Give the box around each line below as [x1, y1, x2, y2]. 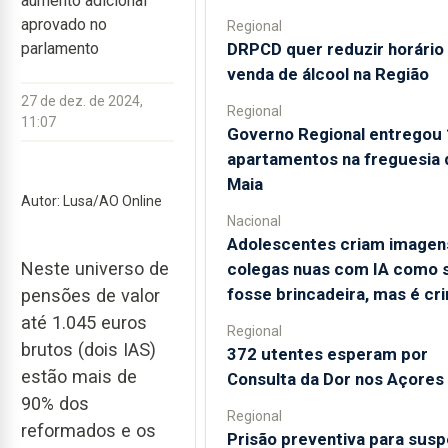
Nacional [226, 212, 281, 229]
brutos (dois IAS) [21, 339, 156, 361]
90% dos [21, 393, 89, 415]
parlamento [21, 39, 99, 58]
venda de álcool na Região [226, 63, 429, 84]
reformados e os [21, 420, 156, 442]
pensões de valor [21, 285, 160, 307]
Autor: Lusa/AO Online [21, 193, 162, 209]
